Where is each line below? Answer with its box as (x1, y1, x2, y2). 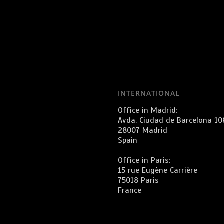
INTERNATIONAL (117, 88, 180, 98)
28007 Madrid (117, 125, 167, 135)
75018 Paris (117, 175, 159, 185)
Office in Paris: (117, 155, 170, 165)
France (117, 185, 141, 195)
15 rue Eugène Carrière (117, 165, 197, 175)
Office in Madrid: (117, 105, 177, 115)
